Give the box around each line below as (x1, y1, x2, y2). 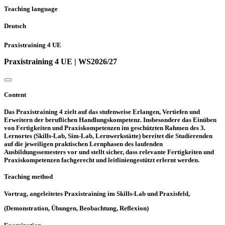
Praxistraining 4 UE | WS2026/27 (4, 57, 117, 66)
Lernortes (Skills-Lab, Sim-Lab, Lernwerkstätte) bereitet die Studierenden (4, 132, 212, 140)
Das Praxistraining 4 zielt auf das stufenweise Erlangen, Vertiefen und (4, 107, 200, 116)
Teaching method (4, 173, 53, 181)
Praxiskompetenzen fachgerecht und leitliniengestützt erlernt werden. (4, 156, 199, 164)
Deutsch (4, 22, 26, 30)
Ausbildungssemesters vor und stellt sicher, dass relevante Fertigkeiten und (4, 148, 214, 156)
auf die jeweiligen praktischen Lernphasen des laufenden (4, 140, 163, 148)
